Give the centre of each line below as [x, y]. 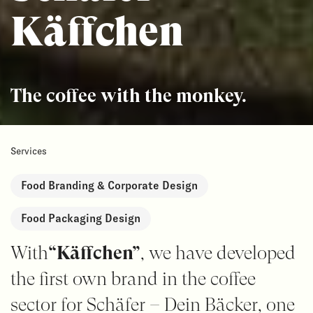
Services [28, 151]
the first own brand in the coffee [133, 279]
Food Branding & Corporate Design [109, 186]
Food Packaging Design [80, 219]
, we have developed [218, 253]
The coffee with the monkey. [128, 95]
